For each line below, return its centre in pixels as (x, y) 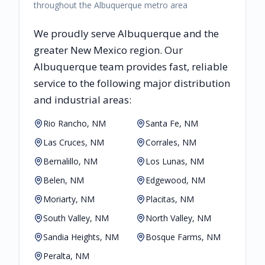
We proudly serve (76, 34)
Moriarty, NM (69, 199)
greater (52, 50)
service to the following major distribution (132, 83)
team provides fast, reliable (162, 67)
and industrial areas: (83, 100)
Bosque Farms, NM (183, 237)
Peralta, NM (66, 256)
